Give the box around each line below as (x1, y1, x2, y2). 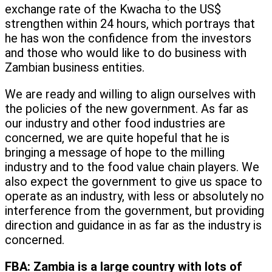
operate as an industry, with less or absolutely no (5, 189, 264, 204)
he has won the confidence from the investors (5, 31, 251, 46)
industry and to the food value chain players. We (5, 160, 259, 175)
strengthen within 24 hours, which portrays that (5, 16, 255, 32)
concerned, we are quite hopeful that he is (5, 131, 229, 146)
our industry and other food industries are (5, 116, 225, 131)
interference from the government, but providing (5, 203, 264, 219)
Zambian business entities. (5, 60, 144, 75)
